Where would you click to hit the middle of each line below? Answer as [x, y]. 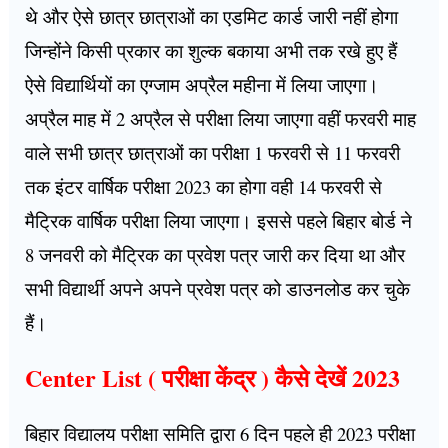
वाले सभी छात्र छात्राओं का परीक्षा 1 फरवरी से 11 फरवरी [213, 152]
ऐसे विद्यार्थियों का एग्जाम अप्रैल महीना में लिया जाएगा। [202, 84]
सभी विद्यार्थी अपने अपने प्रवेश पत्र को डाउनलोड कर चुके [218, 288]
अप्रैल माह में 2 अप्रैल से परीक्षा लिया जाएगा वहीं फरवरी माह [221, 118]
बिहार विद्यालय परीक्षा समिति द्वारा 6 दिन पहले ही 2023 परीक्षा [220, 433]
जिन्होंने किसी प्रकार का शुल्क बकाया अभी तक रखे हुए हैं [211, 50]
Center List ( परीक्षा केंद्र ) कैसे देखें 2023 [213, 378]
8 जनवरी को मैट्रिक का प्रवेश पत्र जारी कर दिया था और [215, 254]
